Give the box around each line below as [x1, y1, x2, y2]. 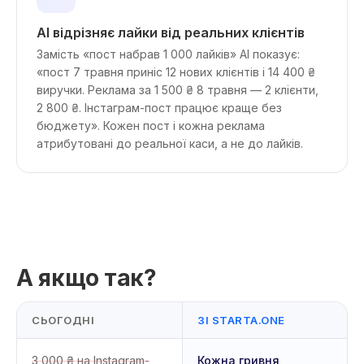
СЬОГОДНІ [32, 314, 95, 327]
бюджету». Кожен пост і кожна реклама [37, 119, 265, 132]
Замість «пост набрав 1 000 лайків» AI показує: [37, 47, 300, 61]
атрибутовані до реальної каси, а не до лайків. [37, 136, 303, 150]
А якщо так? [16, 264, 157, 292]
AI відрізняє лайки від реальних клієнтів [37, 24, 305, 41]
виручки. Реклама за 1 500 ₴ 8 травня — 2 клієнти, [37, 83, 318, 97]
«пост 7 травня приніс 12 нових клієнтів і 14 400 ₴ [37, 65, 315, 79]
